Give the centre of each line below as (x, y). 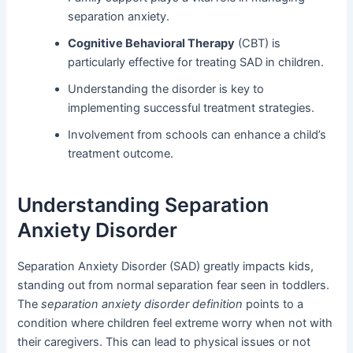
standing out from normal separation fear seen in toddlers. (174, 285)
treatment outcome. (121, 153)
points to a (273, 304)
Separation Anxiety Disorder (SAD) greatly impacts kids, (166, 266)
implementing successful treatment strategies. (191, 108)
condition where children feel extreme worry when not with (175, 323)
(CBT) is (258, 43)
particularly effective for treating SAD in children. (196, 62)
